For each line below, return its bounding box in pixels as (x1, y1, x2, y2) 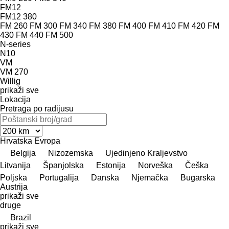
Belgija (10, 148, 36, 157)
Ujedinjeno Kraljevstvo (105, 148, 188, 157)
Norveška (138, 161, 173, 170)
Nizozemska (48, 148, 93, 157)
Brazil (10, 213, 31, 222)
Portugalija (39, 173, 79, 182)
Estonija (96, 161, 126, 170)
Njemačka (131, 173, 168, 182)
